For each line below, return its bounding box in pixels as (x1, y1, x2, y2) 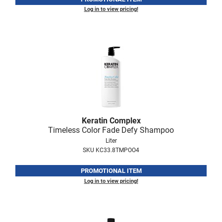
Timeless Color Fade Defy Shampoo (48, 125, 174, 135)
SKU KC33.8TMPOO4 (83, 147, 139, 154)
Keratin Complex (81, 116, 141, 126)
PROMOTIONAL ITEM (80, 166, 142, 174)
